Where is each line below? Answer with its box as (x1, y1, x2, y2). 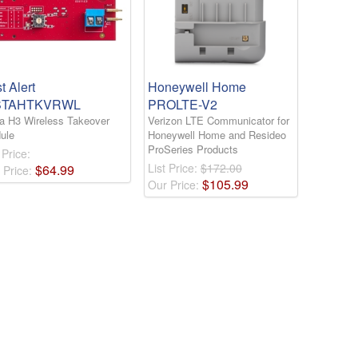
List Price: (147, 160, 201, 177)
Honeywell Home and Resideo (147, 127, 286, 143)
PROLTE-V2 (147, 95, 217, 114)
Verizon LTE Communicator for (147, 113, 289, 129)
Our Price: (147, 177, 202, 193)
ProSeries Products (147, 141, 238, 157)
